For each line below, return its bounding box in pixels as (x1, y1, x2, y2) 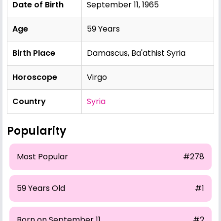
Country (12, 95, 46, 107)
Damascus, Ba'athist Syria (87, 47, 185, 59)
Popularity (7, 123, 66, 139)
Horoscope (12, 71, 57, 83)
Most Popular (17, 150, 68, 162)
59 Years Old (17, 182, 65, 194)
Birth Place (12, 47, 55, 59)
